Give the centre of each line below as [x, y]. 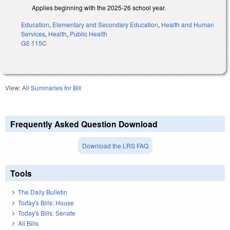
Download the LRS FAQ [115, 145]
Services [33, 33]
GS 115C [34, 43]
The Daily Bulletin [43, 192]
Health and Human [188, 24]
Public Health [89, 33]
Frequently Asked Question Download [84, 124]
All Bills [28, 223]
